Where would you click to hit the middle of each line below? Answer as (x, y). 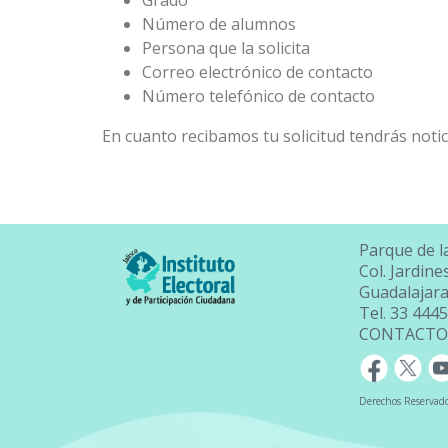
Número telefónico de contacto (258, 96)
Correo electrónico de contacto (257, 72)
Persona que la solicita (226, 48)
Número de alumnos (219, 24)
